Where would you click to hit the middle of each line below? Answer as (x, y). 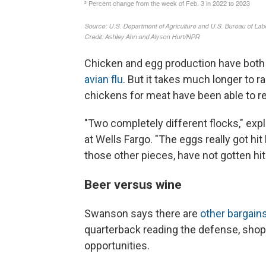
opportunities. (117, 245)
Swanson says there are (142, 213)
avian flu (104, 79)
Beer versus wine (133, 184)
